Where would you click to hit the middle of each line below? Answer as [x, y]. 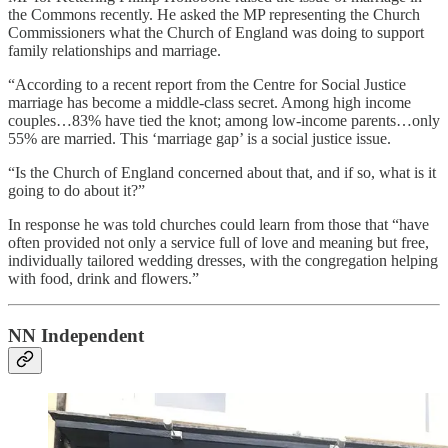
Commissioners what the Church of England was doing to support [216, 33]
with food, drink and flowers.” [103, 279]
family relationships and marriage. [114, 51]
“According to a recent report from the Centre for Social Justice [207, 85]
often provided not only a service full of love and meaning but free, [218, 243]
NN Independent [78, 335]
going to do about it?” [76, 191]
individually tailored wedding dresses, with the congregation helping [223, 261]
